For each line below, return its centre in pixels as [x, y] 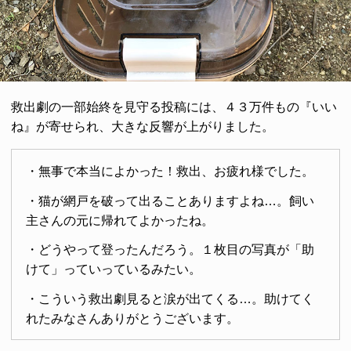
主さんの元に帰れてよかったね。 [119, 220]
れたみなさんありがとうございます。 [132, 319]
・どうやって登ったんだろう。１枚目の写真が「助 [170, 250]
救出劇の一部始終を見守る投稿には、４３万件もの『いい [174, 107]
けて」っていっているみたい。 [113, 270]
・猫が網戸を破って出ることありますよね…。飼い [170, 201]
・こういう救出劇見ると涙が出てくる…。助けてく [170, 299]
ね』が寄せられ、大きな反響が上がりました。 [143, 127]
